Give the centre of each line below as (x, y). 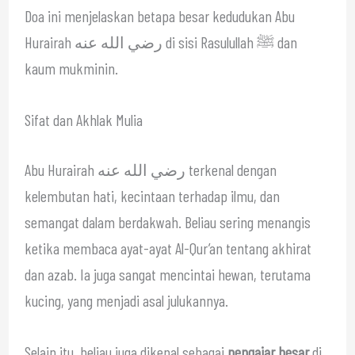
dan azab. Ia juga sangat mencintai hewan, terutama (167, 274)
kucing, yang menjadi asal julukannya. (126, 300)
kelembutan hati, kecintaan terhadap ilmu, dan (152, 195)
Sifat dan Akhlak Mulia (83, 119)
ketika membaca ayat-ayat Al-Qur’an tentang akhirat (168, 248)
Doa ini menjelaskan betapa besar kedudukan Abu (159, 15)
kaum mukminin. (71, 68)
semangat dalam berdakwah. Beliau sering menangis (167, 221)
